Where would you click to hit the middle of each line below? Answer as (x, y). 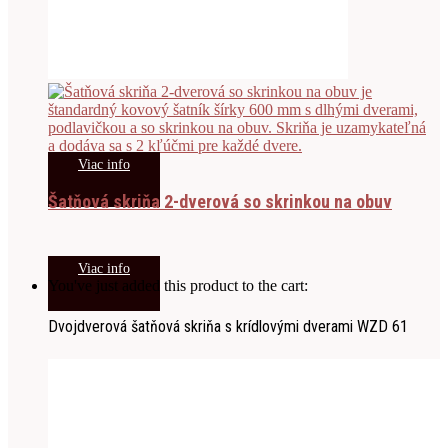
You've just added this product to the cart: (178, 286)
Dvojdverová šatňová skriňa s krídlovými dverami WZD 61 (228, 327)
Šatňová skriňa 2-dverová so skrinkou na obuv (220, 202)
